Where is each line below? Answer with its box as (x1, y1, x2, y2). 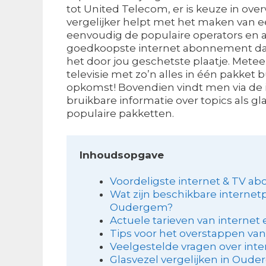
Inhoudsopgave (80, 148, 164, 161)
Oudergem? (110, 201, 173, 213)
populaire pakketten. (66, 107, 174, 119)
